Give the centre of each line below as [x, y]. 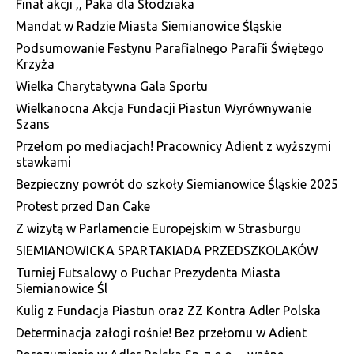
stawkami [43, 162]
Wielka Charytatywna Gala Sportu [112, 86]
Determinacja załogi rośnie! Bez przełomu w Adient [161, 332]
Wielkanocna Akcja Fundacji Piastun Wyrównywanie [164, 108]
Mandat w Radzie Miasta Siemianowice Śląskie [149, 26]
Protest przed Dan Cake [83, 206]
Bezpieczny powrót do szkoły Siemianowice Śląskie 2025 [177, 184]
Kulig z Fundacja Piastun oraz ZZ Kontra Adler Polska [168, 310]
